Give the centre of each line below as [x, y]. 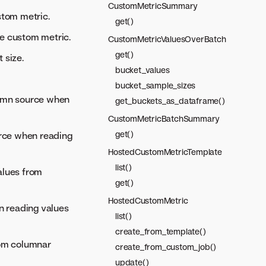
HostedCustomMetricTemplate [165, 152]
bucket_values [142, 70]
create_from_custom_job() [166, 247]
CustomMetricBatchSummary [164, 118]
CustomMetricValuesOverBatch [167, 39]
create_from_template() [161, 231]
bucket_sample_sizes [156, 85]
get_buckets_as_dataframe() [170, 101]
